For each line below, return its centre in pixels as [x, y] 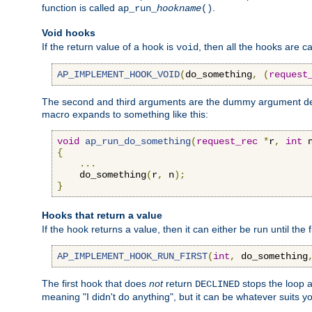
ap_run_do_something [138, 141]
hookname [179, 8]
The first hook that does [95, 283]
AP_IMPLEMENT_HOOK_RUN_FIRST [132, 256]
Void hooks [69, 32]
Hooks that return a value [102, 215]
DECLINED [217, 284]
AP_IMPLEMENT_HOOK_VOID [118, 74]
